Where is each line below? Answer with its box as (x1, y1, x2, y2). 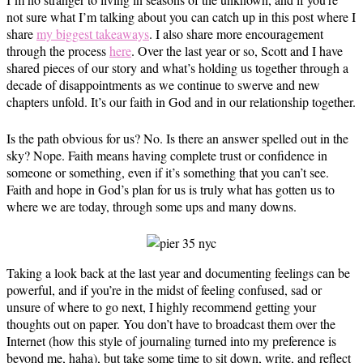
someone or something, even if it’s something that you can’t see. (6, 163, 329, 181)
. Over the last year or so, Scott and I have (131, 41, 343, 59)
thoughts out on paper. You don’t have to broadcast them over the (6, 314, 335, 332)
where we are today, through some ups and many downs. (6, 197, 297, 215)
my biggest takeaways (36, 24, 149, 42)
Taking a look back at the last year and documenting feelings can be (6, 263, 350, 281)
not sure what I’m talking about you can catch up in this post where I (6, 7, 356, 25)
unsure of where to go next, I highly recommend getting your (6, 297, 316, 315)
